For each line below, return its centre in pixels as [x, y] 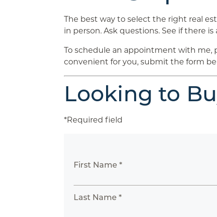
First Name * [98, 165]
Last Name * [98, 197]
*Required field [93, 120]
